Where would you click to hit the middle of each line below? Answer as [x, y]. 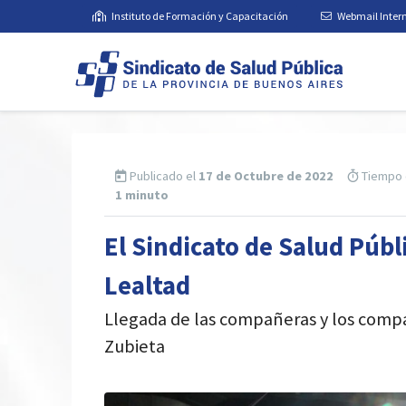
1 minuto [142, 195]
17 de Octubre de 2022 [266, 176]
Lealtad [148, 286]
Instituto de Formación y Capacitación [199, 16]
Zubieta [135, 347]
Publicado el [163, 176]
